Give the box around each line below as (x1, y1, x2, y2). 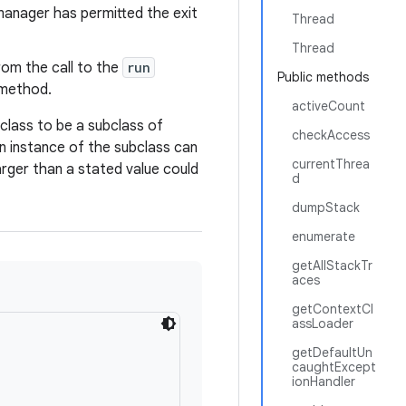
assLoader (292, 315, 353, 332)
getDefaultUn (292, 344, 372, 361)
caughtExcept (292, 359, 376, 375)
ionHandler (292, 373, 355, 390)
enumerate (292, 228, 355, 245)
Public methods (277, 69, 369, 85)
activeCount (292, 98, 365, 114)
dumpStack (292, 199, 360, 216)
